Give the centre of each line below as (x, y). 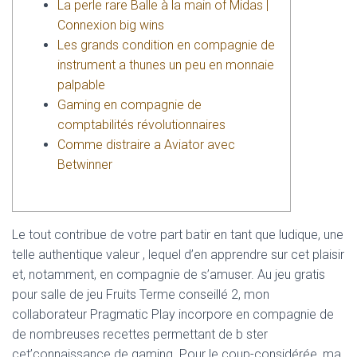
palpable (81, 85)
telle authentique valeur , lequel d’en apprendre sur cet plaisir (178, 255)
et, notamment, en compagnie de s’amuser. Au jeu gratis (169, 275)
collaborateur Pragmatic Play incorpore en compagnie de (173, 314)
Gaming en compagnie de (129, 105)
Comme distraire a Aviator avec (146, 145)
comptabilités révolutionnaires (141, 125)
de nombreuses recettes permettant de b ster (140, 334)
